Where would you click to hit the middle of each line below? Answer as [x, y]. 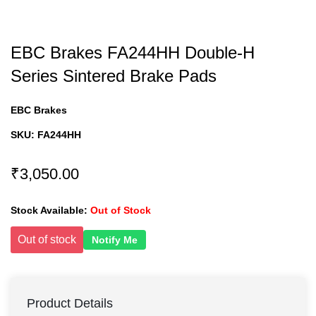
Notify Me [115, 240]
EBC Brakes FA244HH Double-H [133, 53]
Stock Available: [49, 210]
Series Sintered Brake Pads [114, 76]
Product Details [70, 303]
